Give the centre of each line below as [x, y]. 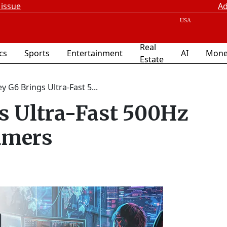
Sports [37, 53]
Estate [152, 59]
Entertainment [95, 53]
